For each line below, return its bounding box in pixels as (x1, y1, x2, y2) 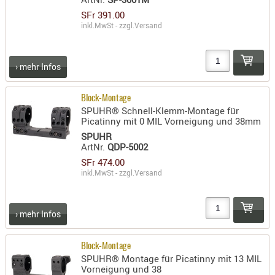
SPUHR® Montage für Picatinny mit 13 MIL (81, 252, 262, 265)
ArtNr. (81, 141, 108, 153)
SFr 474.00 (81, 156, 125, 169)
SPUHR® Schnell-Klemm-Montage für (81, 104, 239, 117)
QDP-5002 (107, 141, 149, 153)
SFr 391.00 (81, 8, 125, 21)
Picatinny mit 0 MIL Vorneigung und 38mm (81, 115, 261, 128)
